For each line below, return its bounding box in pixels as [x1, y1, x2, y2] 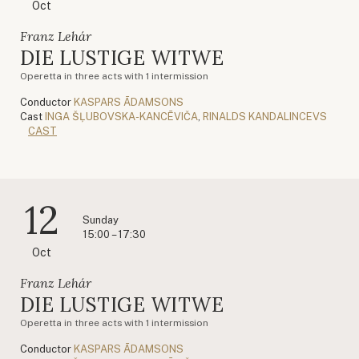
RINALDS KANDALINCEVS [203, 110, 327, 123]
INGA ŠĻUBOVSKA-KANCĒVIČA [45, 110, 198, 123]
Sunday [83, 213, 119, 226]
